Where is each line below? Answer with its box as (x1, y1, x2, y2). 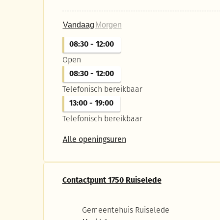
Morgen (95, 21, 122, 29)
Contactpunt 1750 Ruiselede (62, 176, 162, 185)
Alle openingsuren (62, 135, 126, 144)
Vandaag (62, 21, 94, 29)
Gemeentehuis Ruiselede (82, 207, 169, 215)
